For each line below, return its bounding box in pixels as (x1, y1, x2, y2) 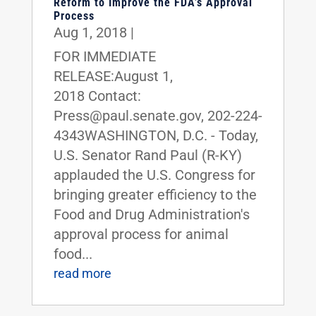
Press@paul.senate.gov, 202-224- (53, 107, 262, 124)
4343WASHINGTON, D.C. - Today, (53, 126, 258, 144)
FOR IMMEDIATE (53, 47, 156, 65)
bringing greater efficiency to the (53, 186, 257, 203)
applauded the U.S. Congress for (53, 166, 255, 183)
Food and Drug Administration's (53, 205, 250, 223)
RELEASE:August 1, (53, 67, 173, 85)
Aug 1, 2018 (53, 23, 127, 41)
